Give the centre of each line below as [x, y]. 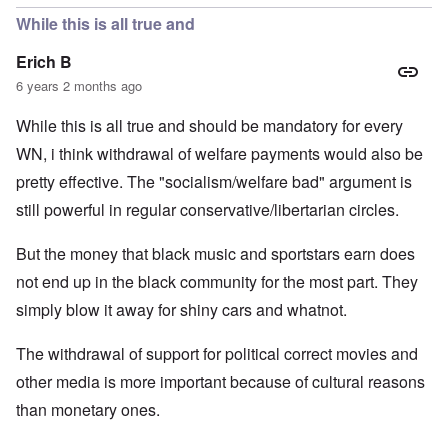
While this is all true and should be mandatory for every [209, 126]
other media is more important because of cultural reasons [220, 382]
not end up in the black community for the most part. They [217, 282]
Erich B [44, 62]
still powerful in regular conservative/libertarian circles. [207, 210]
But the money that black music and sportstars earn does [215, 254]
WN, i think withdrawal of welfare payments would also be [219, 154]
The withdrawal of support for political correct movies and [217, 354]
